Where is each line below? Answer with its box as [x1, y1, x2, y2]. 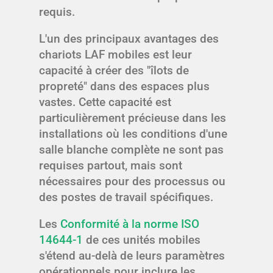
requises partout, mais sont [39, 158, 182, 173]
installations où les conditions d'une [39, 127, 227, 141]
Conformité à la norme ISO [60, 217, 199, 232]
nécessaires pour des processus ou [39, 174, 225, 189]
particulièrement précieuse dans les [39, 111, 226, 126]
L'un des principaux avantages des [39, 32, 219, 46]
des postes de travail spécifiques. [39, 190, 213, 205]
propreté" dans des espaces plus [39, 79, 210, 94]
